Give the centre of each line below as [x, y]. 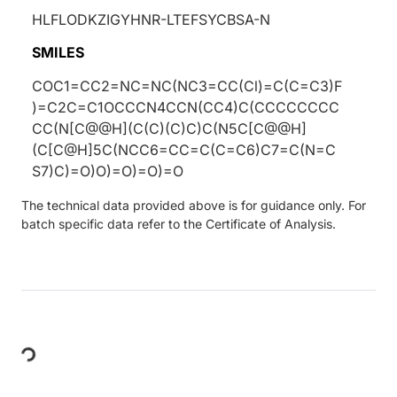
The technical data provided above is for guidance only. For [194, 205]
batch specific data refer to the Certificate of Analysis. [179, 223]
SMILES [58, 52]
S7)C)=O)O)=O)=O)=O [108, 171]
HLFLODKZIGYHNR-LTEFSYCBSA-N [151, 19]
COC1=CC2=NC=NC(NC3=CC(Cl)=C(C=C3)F [187, 86]
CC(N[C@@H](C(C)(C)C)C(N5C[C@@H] [169, 128]
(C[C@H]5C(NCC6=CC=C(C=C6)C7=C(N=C [184, 149]
